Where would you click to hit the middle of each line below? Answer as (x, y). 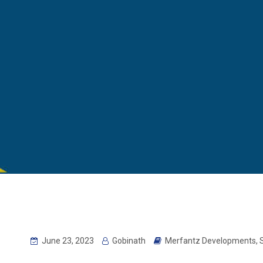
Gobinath (128, 241)
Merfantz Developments (210, 241)
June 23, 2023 (67, 241)
